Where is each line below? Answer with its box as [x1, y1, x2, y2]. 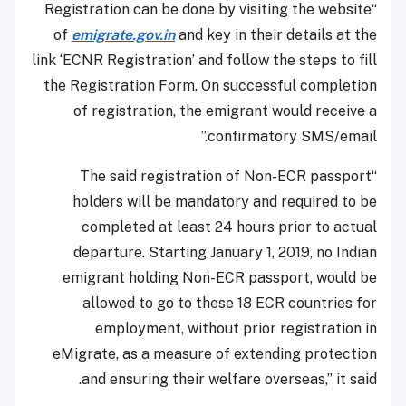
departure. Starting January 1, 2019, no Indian [73, 244, 377, 262]
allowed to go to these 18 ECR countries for [82, 295, 377, 313]
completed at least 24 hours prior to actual [82, 218, 377, 237]
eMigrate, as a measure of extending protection [53, 345, 377, 363]
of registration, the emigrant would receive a [73, 102, 377, 121]
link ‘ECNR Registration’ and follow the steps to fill [32, 52, 377, 70]
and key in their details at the [175, 26, 377, 44]
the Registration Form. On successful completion [43, 77, 377, 95]
